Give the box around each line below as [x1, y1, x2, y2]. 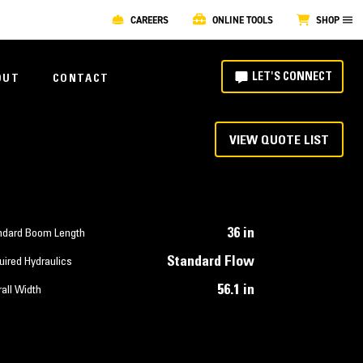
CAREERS [130, 13, 169, 27]
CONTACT [52, 73, 109, 85]
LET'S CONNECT [251, 71, 332, 83]
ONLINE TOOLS [211, 13, 273, 27]
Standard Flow [166, 255, 254, 270]
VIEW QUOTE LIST [229, 134, 329, 147]
